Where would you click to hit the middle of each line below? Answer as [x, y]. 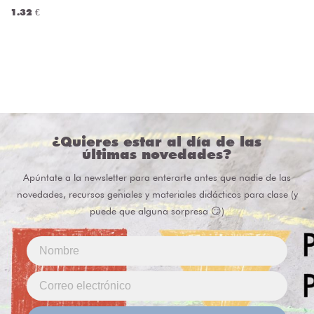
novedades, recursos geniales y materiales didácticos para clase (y [157, 194]
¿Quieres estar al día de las [157, 142]
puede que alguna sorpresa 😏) [157, 211]
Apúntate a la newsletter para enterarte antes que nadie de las [157, 178]
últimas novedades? [157, 155]
